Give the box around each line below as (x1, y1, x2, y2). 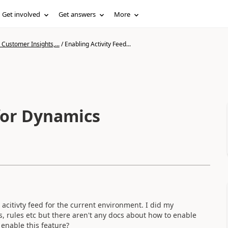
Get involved (2, 10, 41, 19)
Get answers (59, 10, 96, 19)
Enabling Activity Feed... (64, 40, 131, 48)
